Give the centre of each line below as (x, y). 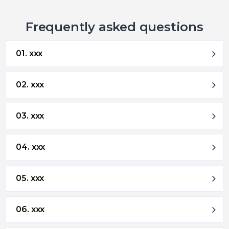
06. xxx (30, 209)
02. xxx (30, 84)
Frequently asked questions (114, 27)
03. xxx (30, 116)
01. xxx (29, 53)
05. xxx (30, 178)
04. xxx (31, 147)
